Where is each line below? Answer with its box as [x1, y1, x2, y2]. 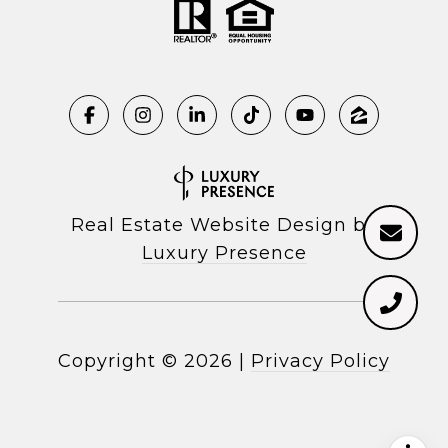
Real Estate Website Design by [71, 214, 377, 237]
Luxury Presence [141, 242, 307, 265]
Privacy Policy [251, 350, 390, 373]
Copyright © [58, 350, 178, 373]
